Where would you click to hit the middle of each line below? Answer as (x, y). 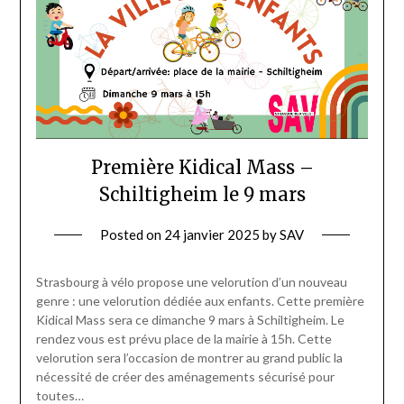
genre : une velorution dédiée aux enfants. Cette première (200, 300)
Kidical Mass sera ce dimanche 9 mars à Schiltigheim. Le (190, 319)
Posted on (132, 234)
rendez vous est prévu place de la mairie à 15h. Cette (184, 338)
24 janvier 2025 (212, 234)
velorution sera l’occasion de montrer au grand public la (189, 357)
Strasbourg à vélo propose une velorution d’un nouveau (191, 281)
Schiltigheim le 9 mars (202, 194)
